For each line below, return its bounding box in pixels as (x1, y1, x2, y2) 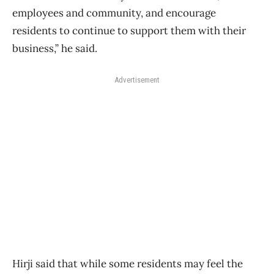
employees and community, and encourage (12, 6, 216, 20)
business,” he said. (12, 41, 97, 55)
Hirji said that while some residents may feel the (12, 256, 243, 270)
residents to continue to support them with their (12, 23, 246, 37)
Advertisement (114, 75, 160, 84)
